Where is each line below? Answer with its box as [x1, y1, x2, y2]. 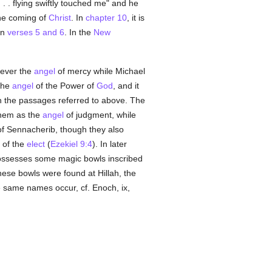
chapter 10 [85, 13, 127, 22]
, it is [126, 13, 144, 22]
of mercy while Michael [55, 66, 145, 76]
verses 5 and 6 [7, 27, 64, 37]
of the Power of [33, 81, 97, 90]
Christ [48, 13, 71, 22]
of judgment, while [63, 110, 136, 120]
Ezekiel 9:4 [50, 139, 92, 149]
